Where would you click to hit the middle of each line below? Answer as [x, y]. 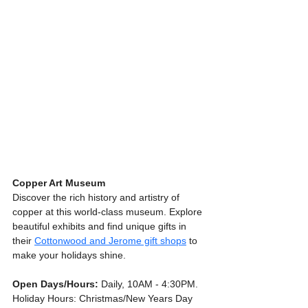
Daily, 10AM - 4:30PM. [150, 284]
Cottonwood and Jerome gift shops [110, 240]
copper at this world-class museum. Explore [109, 211]
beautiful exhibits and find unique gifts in [101, 226]
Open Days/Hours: [55, 284]
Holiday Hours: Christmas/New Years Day [104, 298]
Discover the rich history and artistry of [97, 197]
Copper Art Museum [59, 183]
